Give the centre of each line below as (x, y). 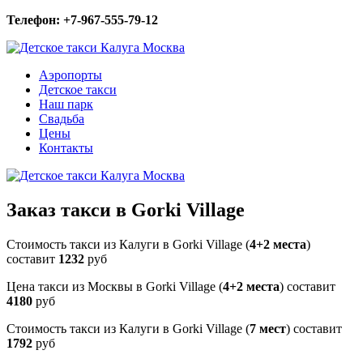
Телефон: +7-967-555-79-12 (82, 20)
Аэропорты (70, 75)
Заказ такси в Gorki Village (126, 209)
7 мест (268, 328)
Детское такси (78, 90)
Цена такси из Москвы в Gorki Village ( (115, 286)
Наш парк (66, 104)
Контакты (66, 148)
